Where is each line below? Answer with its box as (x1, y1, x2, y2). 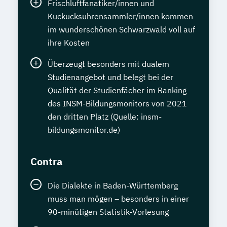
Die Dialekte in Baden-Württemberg (48, 180, 178, 191)
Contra (30, 154, 62, 168)
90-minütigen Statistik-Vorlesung (48, 206, 169, 217)
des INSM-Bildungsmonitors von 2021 (48, 98, 187, 108)
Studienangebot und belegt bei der (48, 71, 173, 82)
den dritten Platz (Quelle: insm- (48, 111, 162, 122)
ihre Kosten (48, 37, 90, 48)
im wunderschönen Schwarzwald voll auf (48, 24, 195, 34)
